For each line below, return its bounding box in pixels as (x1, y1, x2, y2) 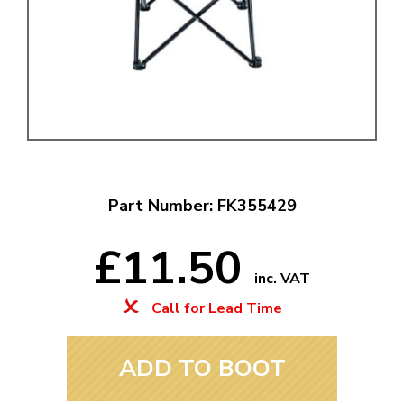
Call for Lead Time (147, 298, 282, 319)
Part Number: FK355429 (107, 195, 297, 217)
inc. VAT (253, 269, 310, 289)
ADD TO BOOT (118, 353, 286, 385)
